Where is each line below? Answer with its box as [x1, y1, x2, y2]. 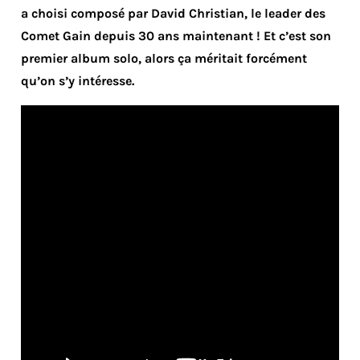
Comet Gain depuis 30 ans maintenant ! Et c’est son [21, 28, 331, 44]
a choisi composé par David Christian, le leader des [21, 6, 325, 22]
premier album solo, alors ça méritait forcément [21, 51, 307, 67]
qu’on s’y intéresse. [21, 73, 134, 89]
